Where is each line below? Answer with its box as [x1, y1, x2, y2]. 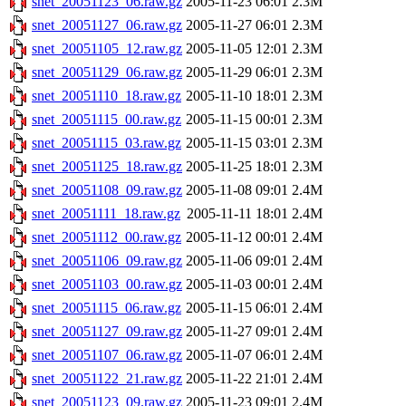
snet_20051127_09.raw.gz [32, 324, 182, 340]
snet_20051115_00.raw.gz [32, 111, 181, 128]
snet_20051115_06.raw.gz [32, 300, 181, 316]
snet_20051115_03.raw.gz [32, 135, 181, 151]
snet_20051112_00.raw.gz [32, 229, 181, 246]
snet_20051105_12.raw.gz [32, 41, 182, 57]
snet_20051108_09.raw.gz [32, 182, 182, 198]
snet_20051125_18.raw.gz [32, 159, 182, 175]
